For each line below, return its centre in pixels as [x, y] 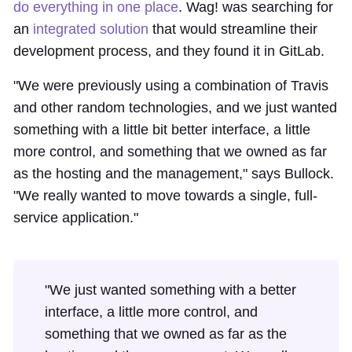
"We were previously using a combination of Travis [171, 85]
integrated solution [91, 29]
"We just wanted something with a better [170, 290]
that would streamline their [233, 29]
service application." [76, 217]
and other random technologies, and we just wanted [175, 107]
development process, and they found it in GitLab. [169, 51]
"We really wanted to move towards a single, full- [165, 195]
